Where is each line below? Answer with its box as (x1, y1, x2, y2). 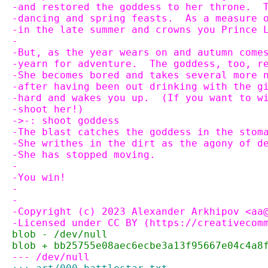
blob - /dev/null (12, 229, 108, 240)
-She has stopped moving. (12, 149, 156, 160)
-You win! (12, 172, 66, 183)
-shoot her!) (12, 103, 84, 115)
